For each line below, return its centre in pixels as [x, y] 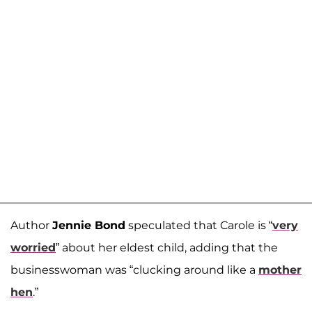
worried [33, 248]
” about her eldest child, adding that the [167, 248]
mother [280, 270]
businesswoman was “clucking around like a [134, 270]
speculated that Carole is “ [199, 226]
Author [31, 226]
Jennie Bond [89, 226]
